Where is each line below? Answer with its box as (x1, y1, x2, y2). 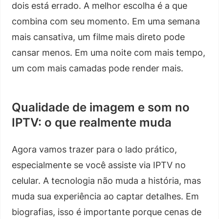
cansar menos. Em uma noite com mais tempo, (12, 47, 205, 58)
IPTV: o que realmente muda (12, 115, 172, 130)
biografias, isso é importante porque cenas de (12, 206, 201, 217)
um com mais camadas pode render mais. (12, 63, 183, 73)
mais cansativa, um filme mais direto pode (12, 31, 185, 42)
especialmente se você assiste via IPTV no (12, 159, 186, 170)
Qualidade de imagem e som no (12, 100, 190, 114)
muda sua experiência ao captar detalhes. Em (12, 191, 199, 201)
